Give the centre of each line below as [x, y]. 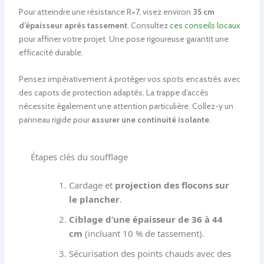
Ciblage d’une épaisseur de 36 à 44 [146, 219]
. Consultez [148, 25]
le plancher [94, 199]
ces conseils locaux [205, 25]
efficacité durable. [51, 52]
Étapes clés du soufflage [79, 156]
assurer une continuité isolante [150, 120]
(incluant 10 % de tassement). [143, 233]
